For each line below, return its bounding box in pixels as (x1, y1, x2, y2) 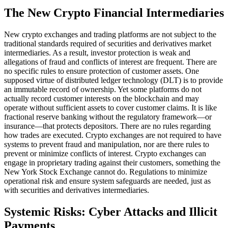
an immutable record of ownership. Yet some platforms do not (4, 84, 202, 94)
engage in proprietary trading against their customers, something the (4, 158, 220, 167)
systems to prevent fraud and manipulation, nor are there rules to (4, 139, 209, 149)
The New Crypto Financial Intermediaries (4, 6, 224, 19)
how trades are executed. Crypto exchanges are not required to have (4, 130, 221, 139)
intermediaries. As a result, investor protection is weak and (4, 48, 190, 57)
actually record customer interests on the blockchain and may (4, 94, 199, 103)
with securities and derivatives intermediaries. (4, 185, 149, 194)
